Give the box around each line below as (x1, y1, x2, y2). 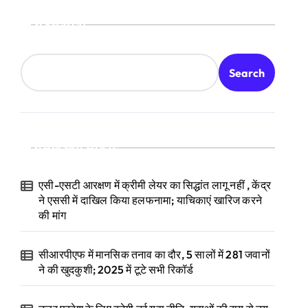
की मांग (38, 208, 67, 223)
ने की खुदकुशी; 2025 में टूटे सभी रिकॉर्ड (38, 263, 194, 277)
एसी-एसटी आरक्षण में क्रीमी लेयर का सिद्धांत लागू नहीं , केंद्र (38, 178, 272, 192)
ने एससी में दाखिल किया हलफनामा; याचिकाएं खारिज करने (38, 193, 263, 208)
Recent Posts (43, 140, 119, 157)
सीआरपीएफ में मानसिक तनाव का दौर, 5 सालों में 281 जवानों (38, 247, 270, 262)
